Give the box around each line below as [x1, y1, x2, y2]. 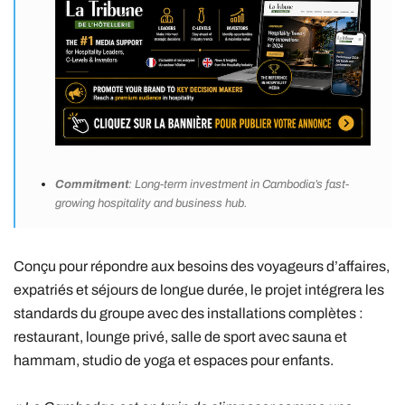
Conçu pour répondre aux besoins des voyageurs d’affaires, [14, 259, 390, 275]
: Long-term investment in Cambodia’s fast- [128, 178, 349, 192]
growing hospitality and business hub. [55, 197, 248, 211]
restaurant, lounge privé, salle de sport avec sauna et [14, 329, 347, 345]
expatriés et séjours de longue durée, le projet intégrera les [14, 282, 384, 298]
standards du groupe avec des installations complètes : [14, 306, 363, 322]
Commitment [55, 178, 128, 192]
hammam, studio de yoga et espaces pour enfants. [14, 353, 334, 369]
